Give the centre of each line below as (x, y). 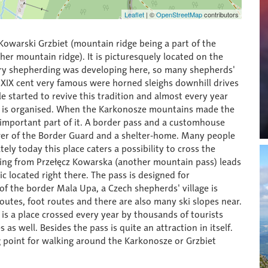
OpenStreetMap (179, 14)
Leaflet (134, 14)
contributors (220, 14)
